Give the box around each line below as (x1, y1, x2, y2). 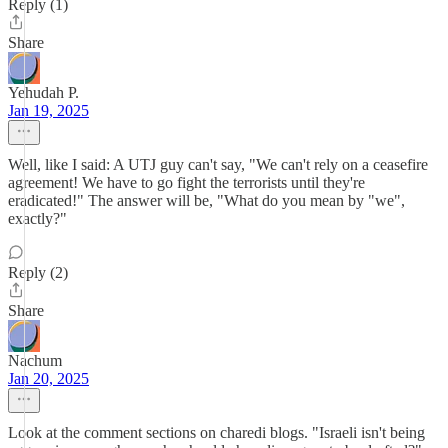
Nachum (8, 352, 62, 369)
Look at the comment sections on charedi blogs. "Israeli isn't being (8, 424, 425, 441)
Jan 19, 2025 (8, 102, 89, 119)
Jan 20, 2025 (8, 370, 89, 387)
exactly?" (8, 210, 67, 227)
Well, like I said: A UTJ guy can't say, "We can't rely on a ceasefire (8, 156, 428, 173)
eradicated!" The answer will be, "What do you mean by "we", (8, 192, 405, 209)
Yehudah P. (8, 84, 79, 101)
